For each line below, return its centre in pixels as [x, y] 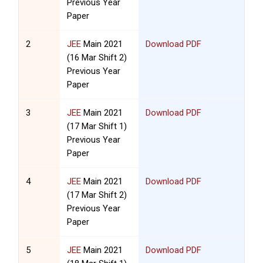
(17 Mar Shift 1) [97, 127]
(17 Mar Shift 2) [97, 195]
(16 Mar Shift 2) [97, 58]
